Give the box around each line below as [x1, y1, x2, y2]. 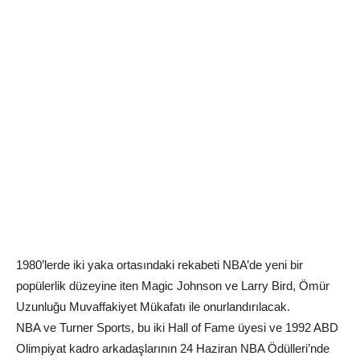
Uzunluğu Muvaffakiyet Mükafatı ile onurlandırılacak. [16, 299, 290, 313]
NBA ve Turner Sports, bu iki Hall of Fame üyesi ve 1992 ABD [16, 320, 338, 334]
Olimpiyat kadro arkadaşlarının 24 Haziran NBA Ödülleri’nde [16, 341, 329, 355]
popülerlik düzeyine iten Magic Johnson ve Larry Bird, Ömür [16, 278, 329, 292]
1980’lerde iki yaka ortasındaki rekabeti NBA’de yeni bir [16, 257, 303, 272]
